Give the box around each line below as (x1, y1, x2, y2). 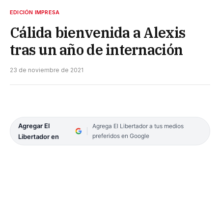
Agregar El (18, 121, 50, 130)
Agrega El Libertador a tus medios (92, 122, 184, 130)
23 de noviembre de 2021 (10, 66, 83, 74)
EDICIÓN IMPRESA (10, 8, 60, 16)
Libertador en (18, 132, 59, 140)
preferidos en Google (92, 132, 149, 139)
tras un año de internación (10, 40, 183, 59)
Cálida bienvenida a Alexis (10, 23, 186, 42)
